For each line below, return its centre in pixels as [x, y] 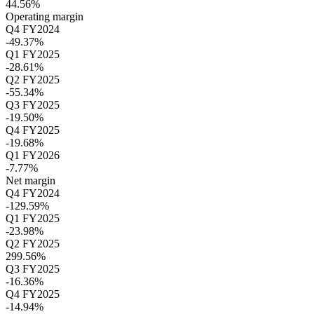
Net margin [30, 181]
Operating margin [45, 17]
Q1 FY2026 [33, 156]
